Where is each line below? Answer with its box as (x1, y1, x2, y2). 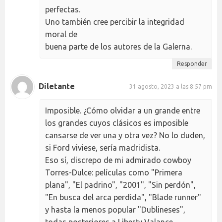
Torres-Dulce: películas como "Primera (45, 167, 182, 177)
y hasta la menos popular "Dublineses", (45, 205, 185, 214)
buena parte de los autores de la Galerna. (45, 42, 192, 51)
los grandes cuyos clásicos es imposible (45, 118, 188, 127)
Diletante (39, 82, 75, 91)
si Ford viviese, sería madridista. (45, 143, 160, 152)
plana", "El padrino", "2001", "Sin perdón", (45, 180, 196, 189)
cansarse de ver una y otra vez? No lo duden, (45, 130, 205, 140)
